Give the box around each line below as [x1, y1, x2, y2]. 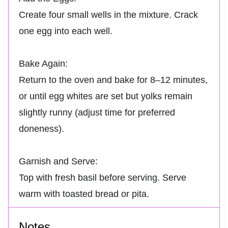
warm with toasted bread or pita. [18, 188, 149, 199]
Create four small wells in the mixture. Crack [18, 9, 198, 20]
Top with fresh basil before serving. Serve [18, 172, 186, 183]
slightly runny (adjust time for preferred [18, 107, 175, 118]
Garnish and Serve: [18, 156, 98, 166]
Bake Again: [18, 58, 68, 69]
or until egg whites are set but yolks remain [18, 91, 192, 101]
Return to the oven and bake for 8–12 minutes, [18, 74, 208, 85]
